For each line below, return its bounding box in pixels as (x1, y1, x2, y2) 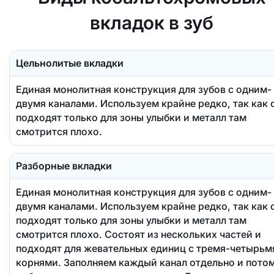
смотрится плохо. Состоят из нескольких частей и (15, 228, 261, 240)
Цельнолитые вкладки (15, 56, 124, 69)
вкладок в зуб (90, 11, 214, 34)
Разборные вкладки (15, 159, 112, 172)
